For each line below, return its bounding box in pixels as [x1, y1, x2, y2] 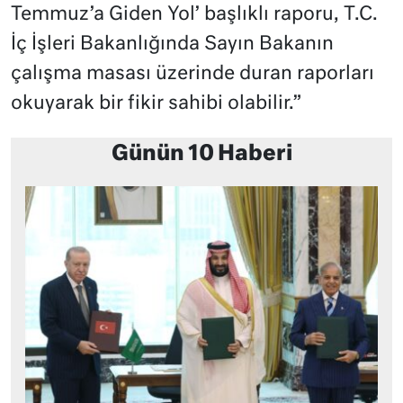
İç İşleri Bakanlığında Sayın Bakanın [11, 35, 334, 55]
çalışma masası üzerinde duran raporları [11, 65, 374, 85]
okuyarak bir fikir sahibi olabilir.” [11, 94, 301, 114]
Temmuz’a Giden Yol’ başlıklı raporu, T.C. [11, 5, 378, 25]
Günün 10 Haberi [111, 144, 292, 166]
